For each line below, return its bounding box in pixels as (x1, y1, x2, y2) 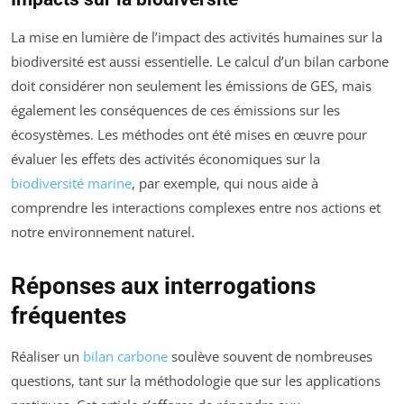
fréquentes (11, 302, 126, 330)
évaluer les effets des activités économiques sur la (11, 150, 320, 169)
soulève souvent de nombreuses (168, 347, 372, 366)
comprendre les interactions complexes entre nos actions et (11, 198, 381, 217)
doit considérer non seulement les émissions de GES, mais (11, 77, 372, 96)
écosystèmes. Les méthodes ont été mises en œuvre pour (11, 125, 367, 144)
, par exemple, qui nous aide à (132, 174, 318, 193)
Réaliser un (11, 347, 83, 366)
